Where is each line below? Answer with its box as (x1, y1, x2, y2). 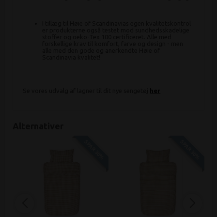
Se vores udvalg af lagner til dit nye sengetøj (23, 87, 150, 94)
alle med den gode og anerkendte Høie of (42, 46, 160, 54)
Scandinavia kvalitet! (42, 53, 101, 61)
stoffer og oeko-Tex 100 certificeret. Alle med (42, 33, 172, 40)
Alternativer (13, 121, 64, 131)
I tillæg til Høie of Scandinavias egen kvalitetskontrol (42, 19, 191, 27)
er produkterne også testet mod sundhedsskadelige (42, 26, 190, 33)
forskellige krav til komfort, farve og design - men (42, 40, 184, 47)
